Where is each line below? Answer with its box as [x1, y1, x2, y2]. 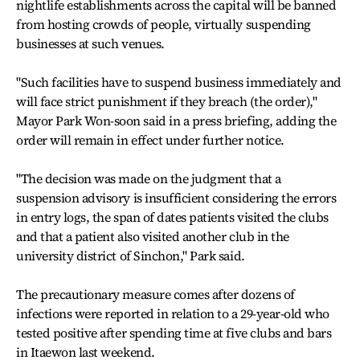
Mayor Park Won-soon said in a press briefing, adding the [16, 111, 337, 129]
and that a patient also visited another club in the [16, 227, 289, 245]
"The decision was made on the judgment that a [16, 169, 281, 187]
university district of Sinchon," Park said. [16, 246, 245, 264]
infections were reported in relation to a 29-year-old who [16, 304, 329, 322]
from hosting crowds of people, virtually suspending [16, 14, 311, 33]
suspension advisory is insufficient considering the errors [16, 188, 337, 207]
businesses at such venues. [16, 34, 165, 52]
